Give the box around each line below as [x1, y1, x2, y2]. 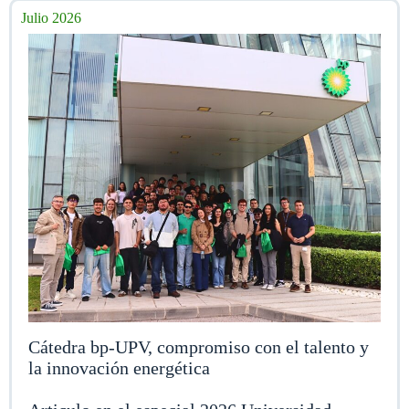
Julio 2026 [21, 10, 81, 26]
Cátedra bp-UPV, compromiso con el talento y [28, 336, 369, 357]
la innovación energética [28, 357, 210, 378]
